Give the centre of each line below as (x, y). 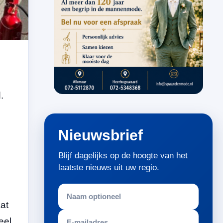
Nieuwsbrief (101, 135)
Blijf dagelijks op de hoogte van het (123, 155)
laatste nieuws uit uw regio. (109, 167)
